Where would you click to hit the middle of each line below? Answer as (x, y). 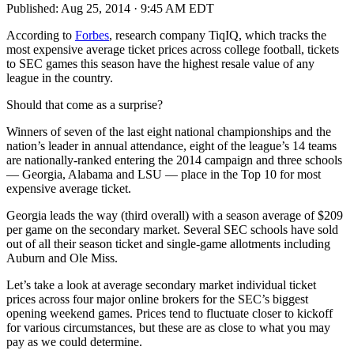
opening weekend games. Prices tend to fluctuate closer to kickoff (169, 313)
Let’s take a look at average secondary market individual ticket (161, 284)
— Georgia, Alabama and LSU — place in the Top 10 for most (164, 174)
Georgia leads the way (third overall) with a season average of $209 (175, 215)
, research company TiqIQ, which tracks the (218, 35)
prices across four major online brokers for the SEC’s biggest (157, 299)
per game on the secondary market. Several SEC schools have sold (172, 229)
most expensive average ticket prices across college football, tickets (173, 49)
